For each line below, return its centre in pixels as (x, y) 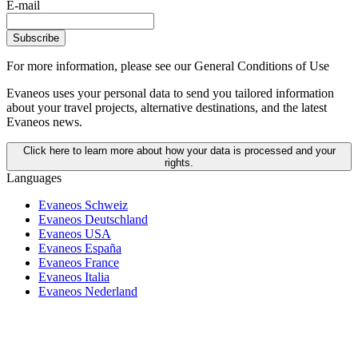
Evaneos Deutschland (93, 220)
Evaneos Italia (74, 277)
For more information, (64, 66)
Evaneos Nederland (88, 292)
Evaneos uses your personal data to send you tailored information (170, 93)
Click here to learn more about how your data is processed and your (179, 151)
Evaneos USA (75, 234)
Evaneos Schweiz (83, 205)
